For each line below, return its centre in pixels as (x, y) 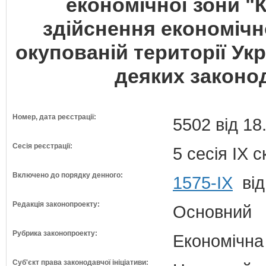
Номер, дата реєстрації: (54, 117)
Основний (212, 212)
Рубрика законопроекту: (55, 233)
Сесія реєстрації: (42, 146)
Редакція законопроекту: (56, 204)
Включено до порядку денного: (68, 175)
